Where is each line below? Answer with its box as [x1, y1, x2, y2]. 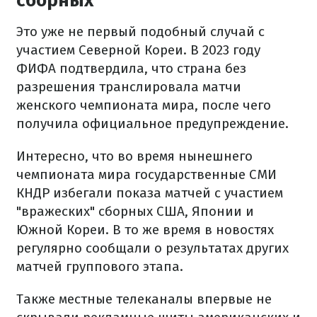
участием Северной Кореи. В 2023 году [16, 42, 260, 58]
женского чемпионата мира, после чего [16, 97, 271, 113]
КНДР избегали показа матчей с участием [16, 185, 283, 201]
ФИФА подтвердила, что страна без [16, 60, 246, 76]
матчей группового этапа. [16, 258, 183, 275]
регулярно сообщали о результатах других [16, 240, 289, 256]
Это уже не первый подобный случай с [16, 23, 265, 40]
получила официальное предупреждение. [16, 115, 289, 132]
